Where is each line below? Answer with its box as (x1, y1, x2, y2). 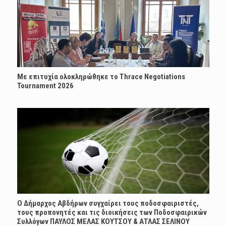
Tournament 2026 (17, 81, 74, 90)
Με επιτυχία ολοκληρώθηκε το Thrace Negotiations (17, 72, 185, 81)
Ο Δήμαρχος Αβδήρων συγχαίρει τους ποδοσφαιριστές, (17, 198, 199, 208)
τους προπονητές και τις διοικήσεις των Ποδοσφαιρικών (17, 207, 207, 217)
